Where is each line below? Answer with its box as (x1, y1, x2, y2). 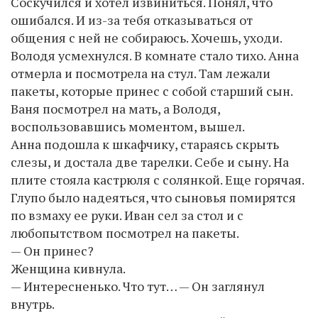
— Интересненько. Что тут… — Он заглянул (11, 277, 265, 295)
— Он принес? (11, 241, 94, 259)
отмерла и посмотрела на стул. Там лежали (11, 64, 270, 82)
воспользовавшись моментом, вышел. (11, 117, 245, 135)
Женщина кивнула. (11, 259, 126, 277)
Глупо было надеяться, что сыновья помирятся (11, 188, 296, 206)
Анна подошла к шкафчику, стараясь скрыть (11, 135, 279, 153)
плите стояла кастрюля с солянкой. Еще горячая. (11, 170, 304, 188)
